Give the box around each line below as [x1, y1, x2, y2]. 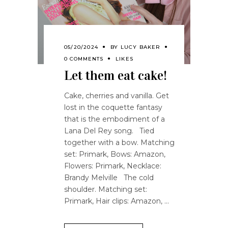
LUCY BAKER [120, 43, 161, 50]
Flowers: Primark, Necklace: [64, 161, 161, 170]
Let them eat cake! [64, 67, 167, 83]
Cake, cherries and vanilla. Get [64, 91, 169, 100]
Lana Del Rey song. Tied [64, 126, 154, 135]
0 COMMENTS [64, 55, 103, 62]
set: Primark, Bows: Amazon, [64, 149, 165, 159]
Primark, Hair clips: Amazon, [64, 196, 164, 206]
